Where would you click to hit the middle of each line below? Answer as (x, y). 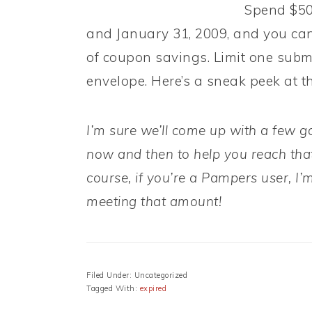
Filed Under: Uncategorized (137, 275)
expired (153, 289)
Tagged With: (113, 289)
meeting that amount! (154, 202)
